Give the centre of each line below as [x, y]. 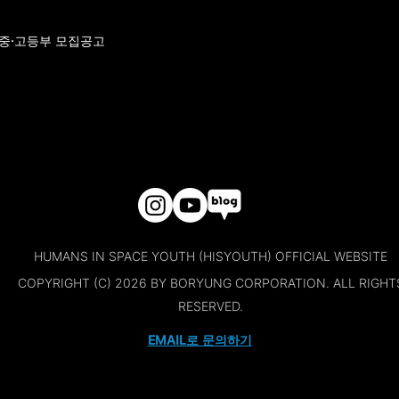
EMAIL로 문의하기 [199, 340]
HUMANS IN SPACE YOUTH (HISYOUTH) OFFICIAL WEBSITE [211, 256]
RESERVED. [211, 306]
